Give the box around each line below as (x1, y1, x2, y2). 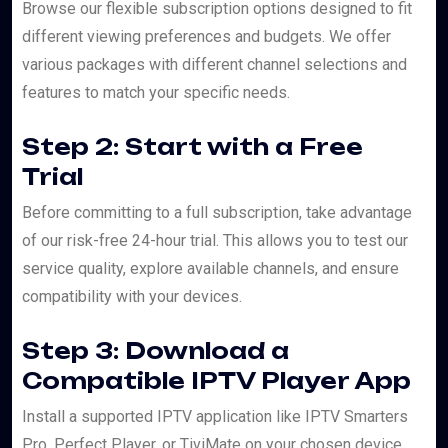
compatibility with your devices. (22, 287, 242, 307)
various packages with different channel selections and (22, 55, 407, 75)
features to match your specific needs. (22, 83, 290, 103)
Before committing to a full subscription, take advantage (22, 203, 412, 223)
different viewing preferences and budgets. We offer (22, 27, 391, 47)
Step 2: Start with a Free (22, 133, 363, 161)
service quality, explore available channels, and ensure (22, 259, 399, 279)
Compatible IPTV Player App (22, 367, 411, 395)
